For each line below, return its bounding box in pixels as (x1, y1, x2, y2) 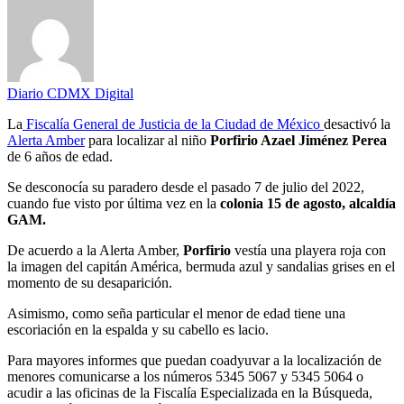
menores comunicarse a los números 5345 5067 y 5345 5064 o (7, 369, 363, 385)
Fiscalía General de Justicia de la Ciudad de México (23, 116, 324, 133)
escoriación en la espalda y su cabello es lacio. (7, 322, 269, 338)
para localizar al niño (85, 133, 210, 149)
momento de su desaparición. (7, 275, 172, 291)
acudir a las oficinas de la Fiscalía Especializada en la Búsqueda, (7, 385, 372, 401)
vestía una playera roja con (234, 243, 386, 259)
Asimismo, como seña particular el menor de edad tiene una (7, 306, 345, 322)
